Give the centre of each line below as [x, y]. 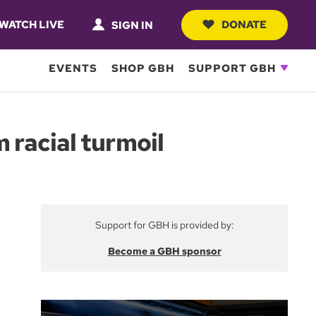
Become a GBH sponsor [164, 251]
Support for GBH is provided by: [164, 225]
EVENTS [73, 68]
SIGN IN [132, 25]
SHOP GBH [143, 68]
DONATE [244, 24]
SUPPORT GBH [232, 68]
